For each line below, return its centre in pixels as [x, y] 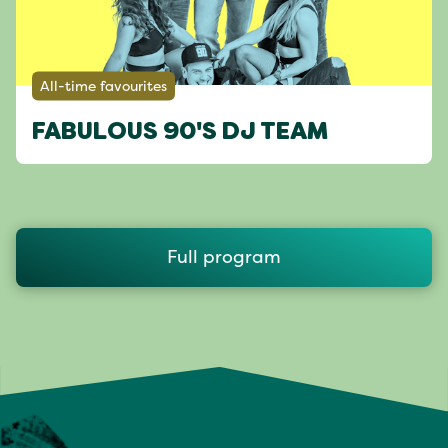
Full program [224, 256]
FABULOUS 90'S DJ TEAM [180, 132]
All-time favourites [103, 86]
